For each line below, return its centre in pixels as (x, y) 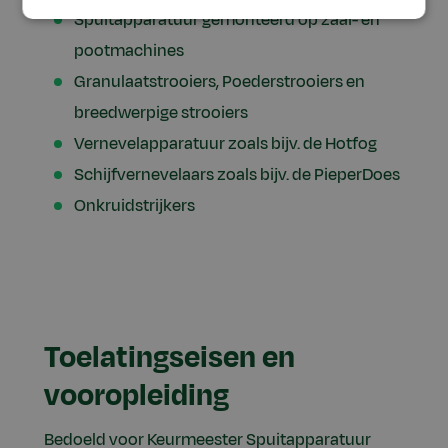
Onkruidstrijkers (134, 205)
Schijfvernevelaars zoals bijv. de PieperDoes (237, 174)
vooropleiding (136, 396)
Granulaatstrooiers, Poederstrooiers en (219, 81)
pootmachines (129, 50)
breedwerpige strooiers (161, 112)
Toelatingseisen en (169, 358)
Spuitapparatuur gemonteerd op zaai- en (227, 19)
